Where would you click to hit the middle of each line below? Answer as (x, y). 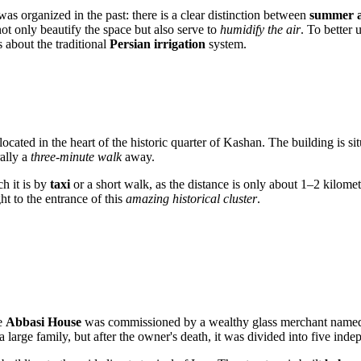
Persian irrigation (158, 44)
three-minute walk (76, 156)
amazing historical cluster (191, 198)
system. (226, 44)
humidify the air (260, 29)
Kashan (243, 142)
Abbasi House (44, 322)
